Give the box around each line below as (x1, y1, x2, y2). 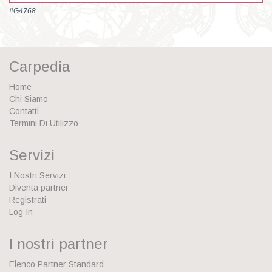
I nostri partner (9, 236, 108, 253)
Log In (9, 207, 33, 217)
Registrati (9, 195, 46, 205)
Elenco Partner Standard (9, 259, 104, 270)
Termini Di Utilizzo (9, 118, 78, 129)
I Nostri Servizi (9, 171, 66, 181)
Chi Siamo (9, 94, 48, 104)
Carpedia (9, 58, 70, 75)
